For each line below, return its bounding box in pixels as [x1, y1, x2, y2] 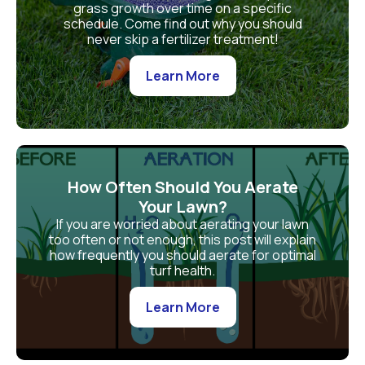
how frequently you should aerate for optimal [49, 246, 316, 264]
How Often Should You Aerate [67, 176, 298, 198]
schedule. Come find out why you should [63, 15, 302, 33]
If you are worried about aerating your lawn [56, 215, 309, 233]
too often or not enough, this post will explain [49, 231, 316, 248]
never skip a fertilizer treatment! [86, 30, 279, 48]
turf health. [150, 262, 215, 279]
